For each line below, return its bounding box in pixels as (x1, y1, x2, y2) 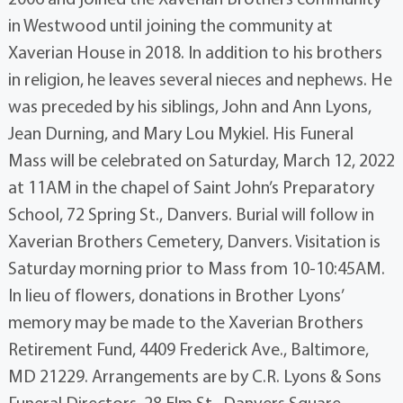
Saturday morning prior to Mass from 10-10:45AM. (7, 256, 385, 280)
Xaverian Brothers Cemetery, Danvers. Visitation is (7, 229, 381, 253)
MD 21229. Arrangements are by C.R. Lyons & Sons (7, 364, 381, 388)
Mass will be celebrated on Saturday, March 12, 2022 (7, 148, 395, 172)
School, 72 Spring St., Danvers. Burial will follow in (7, 202, 374, 226)
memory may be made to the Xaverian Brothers (7, 310, 363, 334)
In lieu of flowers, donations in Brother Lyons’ (7, 283, 343, 307)
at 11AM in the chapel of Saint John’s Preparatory (7, 175, 374, 199)
